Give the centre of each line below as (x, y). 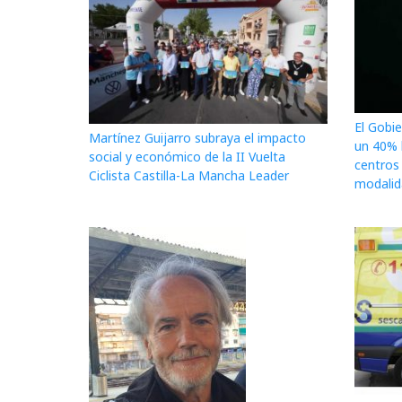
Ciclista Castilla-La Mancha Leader (189, 176)
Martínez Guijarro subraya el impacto (197, 138)
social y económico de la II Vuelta (187, 157)
